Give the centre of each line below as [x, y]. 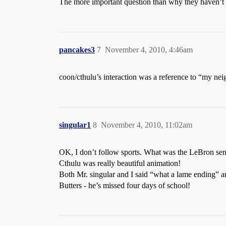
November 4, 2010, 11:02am [147, 125]
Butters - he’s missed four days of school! [125, 185]
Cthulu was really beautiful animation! [120, 163]
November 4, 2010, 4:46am [149, 50]
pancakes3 [77, 50]
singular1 [75, 125]
